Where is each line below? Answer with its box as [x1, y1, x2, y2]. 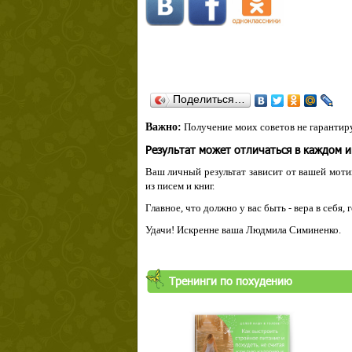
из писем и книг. [145, 180, 214, 192]
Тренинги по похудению [168, 273, 292, 288]
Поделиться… [172, 93, 245, 105]
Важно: [145, 121, 181, 133]
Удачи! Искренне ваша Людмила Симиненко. [145, 224, 341, 236]
